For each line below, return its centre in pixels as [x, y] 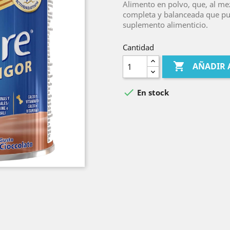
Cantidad [138, 47]
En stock [152, 93]
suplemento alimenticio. [165, 25]
